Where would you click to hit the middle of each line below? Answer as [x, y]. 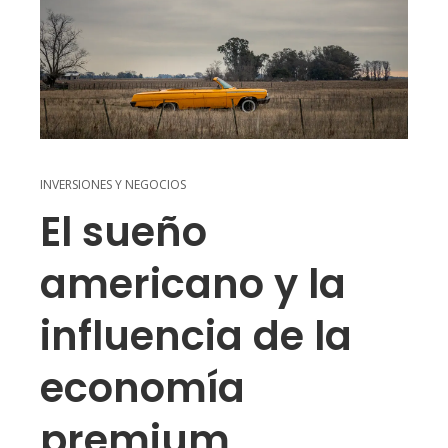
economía [142, 388]
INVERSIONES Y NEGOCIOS [113, 185]
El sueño [123, 232]
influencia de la [196, 336]
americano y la [193, 284]
